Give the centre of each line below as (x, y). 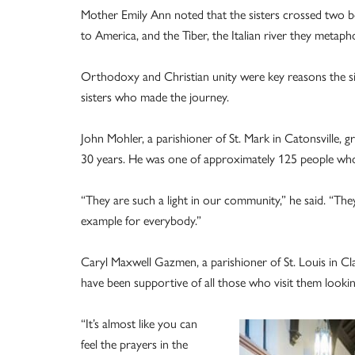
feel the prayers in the (134, 344)
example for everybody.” (141, 220)
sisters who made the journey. (155, 97)
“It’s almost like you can (139, 323)
